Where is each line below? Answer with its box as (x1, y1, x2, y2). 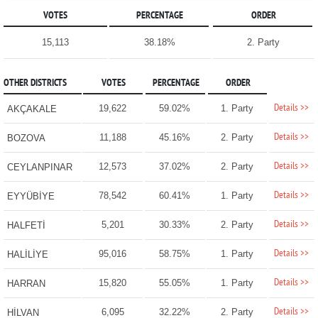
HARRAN (6, 278, 45, 290)
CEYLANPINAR (6, 162, 72, 173)
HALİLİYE (6, 249, 48, 261)
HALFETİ (6, 220, 45, 231)
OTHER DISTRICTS (3, 77, 67, 90)
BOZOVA (6, 133, 45, 144)
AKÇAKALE (6, 104, 57, 115)
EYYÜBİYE (6, 191, 55, 202)
